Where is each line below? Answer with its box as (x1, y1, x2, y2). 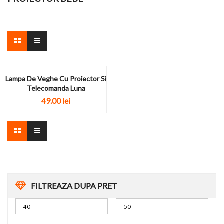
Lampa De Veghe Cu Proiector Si (5, 74, 106, 83)
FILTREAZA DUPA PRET (31, 181, 117, 191)
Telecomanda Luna (26, 84, 85, 92)
